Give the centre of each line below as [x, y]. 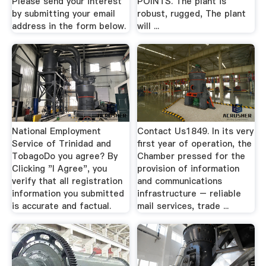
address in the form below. [69, 26]
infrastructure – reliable [189, 193]
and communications [180, 181]
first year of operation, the [195, 143]
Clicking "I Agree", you [59, 168]
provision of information [189, 168]
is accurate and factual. [61, 206]
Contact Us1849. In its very [196, 131]
